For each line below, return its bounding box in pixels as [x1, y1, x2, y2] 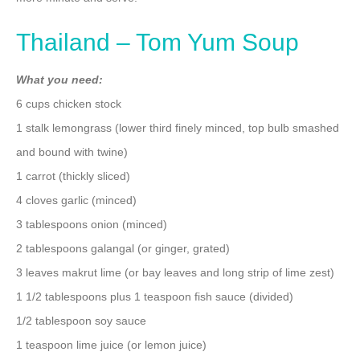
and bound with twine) [16, 145, 128, 158]
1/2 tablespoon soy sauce [16, 313, 146, 327]
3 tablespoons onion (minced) [16, 217, 167, 231]
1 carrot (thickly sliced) [16, 169, 130, 182]
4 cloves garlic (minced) [16, 193, 137, 207]
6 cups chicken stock [16, 96, 121, 110]
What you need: [16, 72, 103, 86]
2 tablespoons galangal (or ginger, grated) [16, 241, 230, 255]
